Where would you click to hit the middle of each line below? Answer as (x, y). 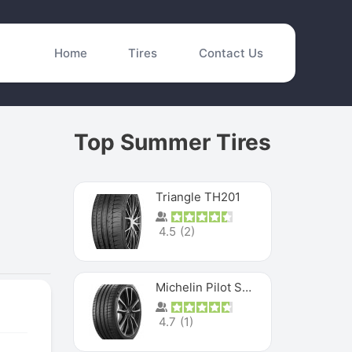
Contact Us (231, 53)
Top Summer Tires (173, 142)
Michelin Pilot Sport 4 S (247, 287)
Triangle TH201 (198, 196)
